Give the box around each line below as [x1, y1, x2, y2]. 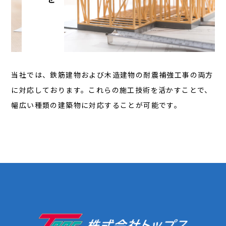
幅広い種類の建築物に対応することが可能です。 [11, 99, 182, 110]
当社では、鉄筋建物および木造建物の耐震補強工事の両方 [11, 69, 213, 80]
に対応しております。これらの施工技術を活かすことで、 [11, 84, 212, 95]
